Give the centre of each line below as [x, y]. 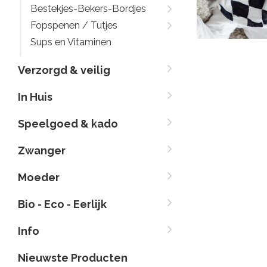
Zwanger [42, 150]
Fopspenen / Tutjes [74, 25]
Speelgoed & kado [68, 124]
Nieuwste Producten [73, 258]
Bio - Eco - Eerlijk [62, 204]
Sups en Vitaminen [71, 42]
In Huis [35, 97]
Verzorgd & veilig [64, 70]
